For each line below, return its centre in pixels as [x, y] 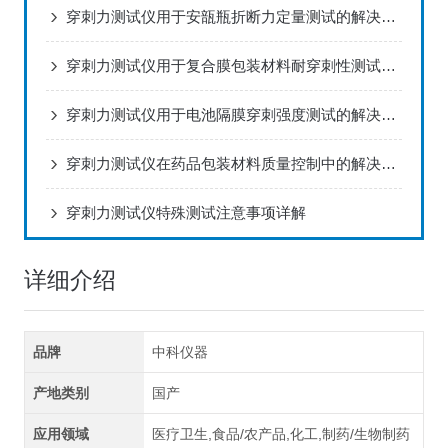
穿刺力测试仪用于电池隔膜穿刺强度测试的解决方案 [388, 115]
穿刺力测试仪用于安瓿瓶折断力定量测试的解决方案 [388, 17]
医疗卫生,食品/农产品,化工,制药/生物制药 [281, 434]
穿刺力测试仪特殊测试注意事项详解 [185, 213]
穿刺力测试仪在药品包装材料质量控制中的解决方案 [388, 164]
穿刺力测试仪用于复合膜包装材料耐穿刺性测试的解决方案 [388, 66]
